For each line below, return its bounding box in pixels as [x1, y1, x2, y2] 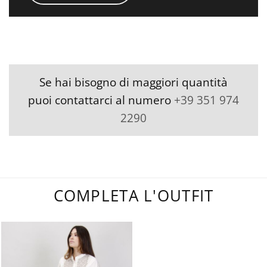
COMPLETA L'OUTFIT [53, 185, 214, 207]
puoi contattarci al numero [28, 92, 174, 108]
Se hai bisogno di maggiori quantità [39, 74, 228, 91]
